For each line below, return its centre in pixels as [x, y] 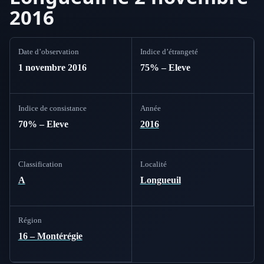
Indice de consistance [52, 108]
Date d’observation [48, 52]
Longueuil [160, 180]
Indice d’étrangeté [169, 52]
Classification [40, 164]
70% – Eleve [43, 124]
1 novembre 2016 [52, 68]
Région [30, 220]
